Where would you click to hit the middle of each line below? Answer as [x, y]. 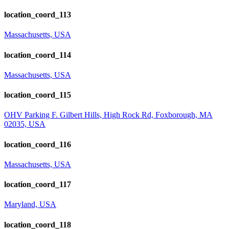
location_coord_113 [38, 15]
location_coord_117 [38, 185]
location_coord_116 [38, 144]
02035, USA [25, 124]
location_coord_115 [38, 95]
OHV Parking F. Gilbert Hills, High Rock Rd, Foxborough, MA [108, 115]
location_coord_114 [38, 55]
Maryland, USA [30, 204]
